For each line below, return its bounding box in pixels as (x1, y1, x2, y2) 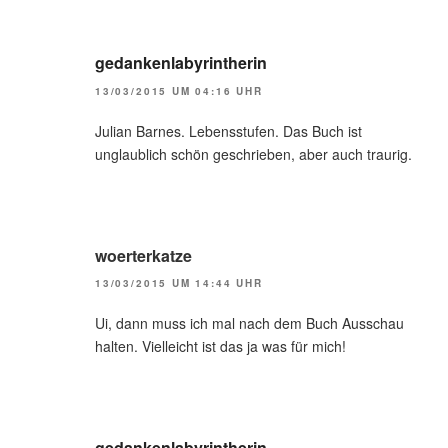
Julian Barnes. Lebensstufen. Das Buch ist (95, 120, 362, 141)
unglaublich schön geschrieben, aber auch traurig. (95, 143, 412, 164)
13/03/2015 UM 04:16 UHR (95, 83, 263, 98)
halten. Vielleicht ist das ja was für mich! (95, 335, 346, 356)
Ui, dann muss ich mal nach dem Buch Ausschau (95, 312, 404, 333)
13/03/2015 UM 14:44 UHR (95, 275, 263, 290)
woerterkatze (95, 243, 192, 267)
